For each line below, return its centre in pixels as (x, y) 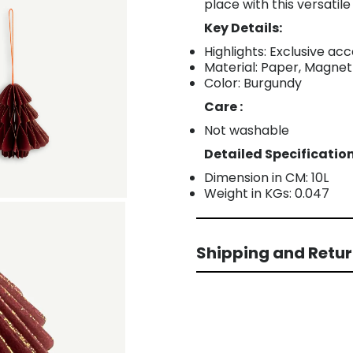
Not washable (247, 130)
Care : (223, 106)
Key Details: (243, 28)
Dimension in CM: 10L (266, 177)
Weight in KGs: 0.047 (267, 193)
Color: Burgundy (253, 83)
